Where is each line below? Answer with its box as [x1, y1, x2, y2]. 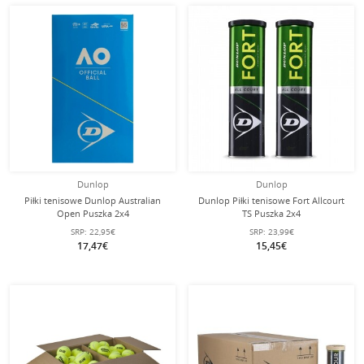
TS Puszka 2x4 [242, 207, 301, 219]
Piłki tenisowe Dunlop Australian [24, 194, 161, 206]
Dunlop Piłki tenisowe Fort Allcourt [198, 194, 344, 206]
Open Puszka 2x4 [56, 207, 129, 219]
